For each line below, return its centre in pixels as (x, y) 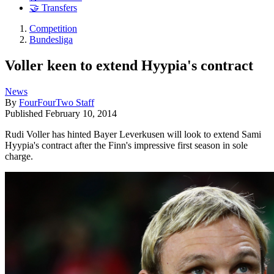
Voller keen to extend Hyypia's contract (129, 65)
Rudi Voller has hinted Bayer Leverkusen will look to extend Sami (133, 134)
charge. (19, 156)
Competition (53, 29)
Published (25, 113)
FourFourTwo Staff (57, 102)
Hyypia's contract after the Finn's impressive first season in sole (126, 145)
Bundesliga (51, 40)
